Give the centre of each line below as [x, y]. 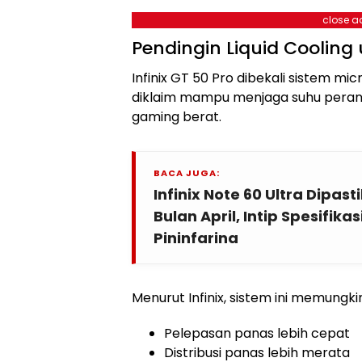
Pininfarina [196, 238]
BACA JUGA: [187, 173]
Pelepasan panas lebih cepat [257, 333]
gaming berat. [177, 117]
